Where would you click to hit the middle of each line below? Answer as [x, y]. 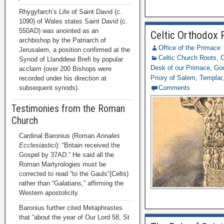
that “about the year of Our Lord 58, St [74, 217]
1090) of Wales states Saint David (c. [73, 21]
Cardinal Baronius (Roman [58, 136]
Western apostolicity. [49, 193]
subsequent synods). [49, 88]
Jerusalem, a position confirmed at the [74, 50]
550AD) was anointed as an [59, 31]
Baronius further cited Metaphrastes [71, 208]
